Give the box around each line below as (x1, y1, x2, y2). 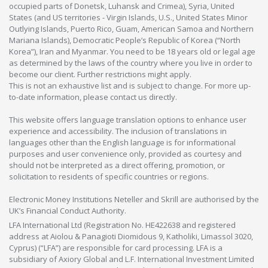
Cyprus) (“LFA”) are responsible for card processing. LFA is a (9, 242, 223, 254)
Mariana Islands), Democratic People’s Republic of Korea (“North (9, 35, 240, 46)
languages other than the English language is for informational (9, 137, 236, 148)
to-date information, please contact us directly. (9, 92, 177, 103)
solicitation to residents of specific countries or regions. (9, 171, 209, 182)
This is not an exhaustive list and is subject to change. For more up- (9, 80, 251, 92)
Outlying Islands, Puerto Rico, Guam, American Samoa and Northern (9, 23, 254, 35)
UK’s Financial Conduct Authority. (9, 205, 128, 217)
